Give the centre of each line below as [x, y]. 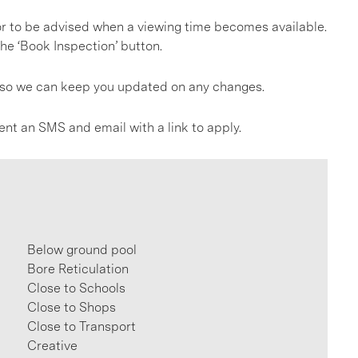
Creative [53, 346]
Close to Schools [77, 288]
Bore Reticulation [78, 269]
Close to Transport [82, 326]
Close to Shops [72, 307]
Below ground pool [82, 250]
